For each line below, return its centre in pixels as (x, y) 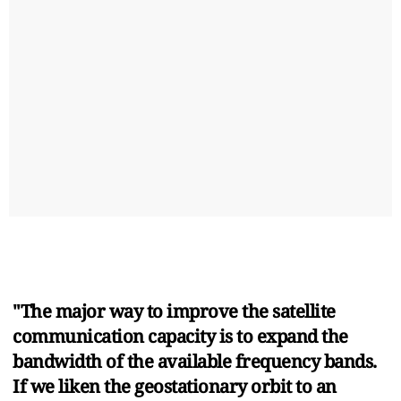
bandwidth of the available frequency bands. (195, 361)
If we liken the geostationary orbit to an (175, 386)
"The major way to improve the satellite (174, 311)
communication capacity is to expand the (180, 336)
